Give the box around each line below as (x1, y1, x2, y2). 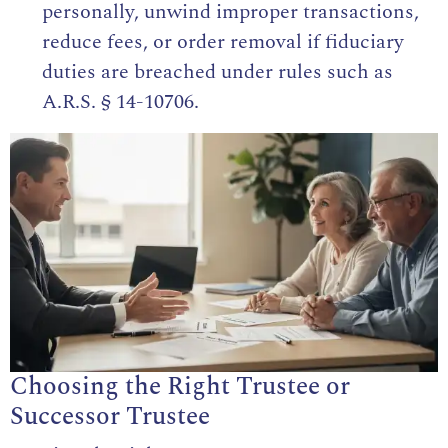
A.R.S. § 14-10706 (42, 86, 194, 117)
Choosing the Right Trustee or (10, 368, 350, 407)
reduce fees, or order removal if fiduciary (42, 26, 404, 57)
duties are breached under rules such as (42, 56, 393, 87)
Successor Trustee (10, 398, 210, 437)
